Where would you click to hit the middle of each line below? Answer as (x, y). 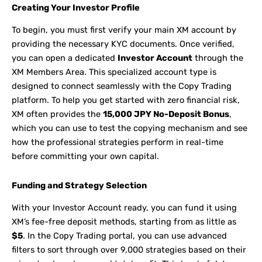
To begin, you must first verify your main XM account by (124, 30)
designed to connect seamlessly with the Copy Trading (122, 86)
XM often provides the (57, 114)
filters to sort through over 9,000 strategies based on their (129, 250)
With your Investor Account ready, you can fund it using (124, 208)
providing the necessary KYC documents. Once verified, (123, 44)
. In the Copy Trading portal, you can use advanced (125, 236)
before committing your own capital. (85, 156)
